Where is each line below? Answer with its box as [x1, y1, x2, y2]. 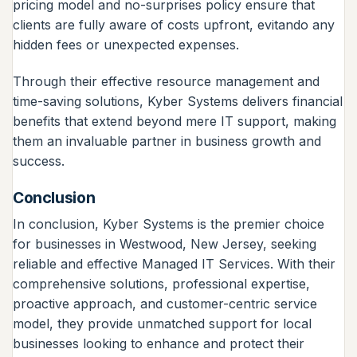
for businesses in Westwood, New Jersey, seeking [13, 236, 316, 253]
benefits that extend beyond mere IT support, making [13, 112, 336, 129]
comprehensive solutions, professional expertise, [13, 276, 310, 292]
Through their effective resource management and [13, 73, 320, 89]
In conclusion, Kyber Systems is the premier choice [13, 216, 324, 233]
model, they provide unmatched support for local [13, 316, 312, 332]
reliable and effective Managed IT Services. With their [13, 256, 335, 273]
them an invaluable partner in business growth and [13, 132, 321, 149]
